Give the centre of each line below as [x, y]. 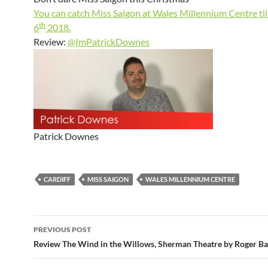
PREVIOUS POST [62, 230]
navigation [70, 246]
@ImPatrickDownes [109, 42]
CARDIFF [57, 179]
